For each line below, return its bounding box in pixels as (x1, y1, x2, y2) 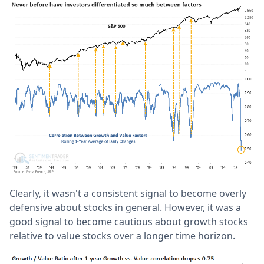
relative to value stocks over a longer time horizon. (9, 229, 235, 243)
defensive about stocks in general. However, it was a (9, 201, 241, 214)
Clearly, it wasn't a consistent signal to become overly (9, 187, 246, 200)
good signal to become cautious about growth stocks (9, 215, 248, 229)
